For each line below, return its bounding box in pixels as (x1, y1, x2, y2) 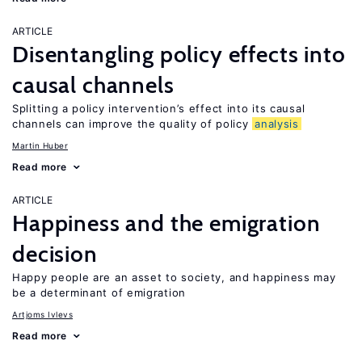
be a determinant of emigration (12, 286, 186, 299)
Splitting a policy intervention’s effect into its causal (12, 102, 305, 115)
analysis (255, 117, 299, 130)
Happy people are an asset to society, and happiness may (12, 271, 336, 284)
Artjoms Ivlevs (12, 309, 73, 319)
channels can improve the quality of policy (12, 117, 253, 130)
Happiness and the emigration (12, 209, 321, 237)
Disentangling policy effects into (12, 40, 346, 68)
